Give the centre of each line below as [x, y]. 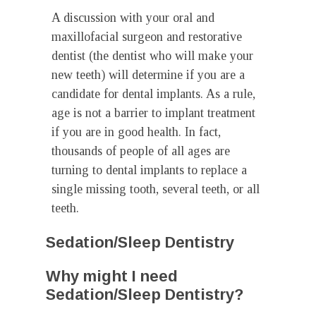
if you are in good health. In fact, [136, 132]
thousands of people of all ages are [141, 151]
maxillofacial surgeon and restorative [147, 37]
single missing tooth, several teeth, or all [156, 189]
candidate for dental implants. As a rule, [153, 94]
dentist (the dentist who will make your [152, 56]
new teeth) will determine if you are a [148, 75]
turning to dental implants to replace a [149, 170]
